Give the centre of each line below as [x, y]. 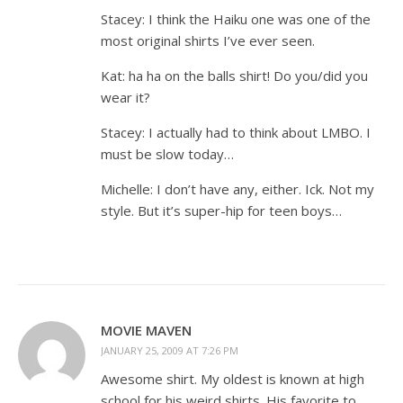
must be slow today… [167, 154]
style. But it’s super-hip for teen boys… [221, 210]
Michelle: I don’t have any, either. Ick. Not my [237, 189]
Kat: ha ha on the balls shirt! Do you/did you [234, 76]
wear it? [125, 97]
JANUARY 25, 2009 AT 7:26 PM [170, 350]
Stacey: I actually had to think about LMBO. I [236, 132]
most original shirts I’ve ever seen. [208, 40]
